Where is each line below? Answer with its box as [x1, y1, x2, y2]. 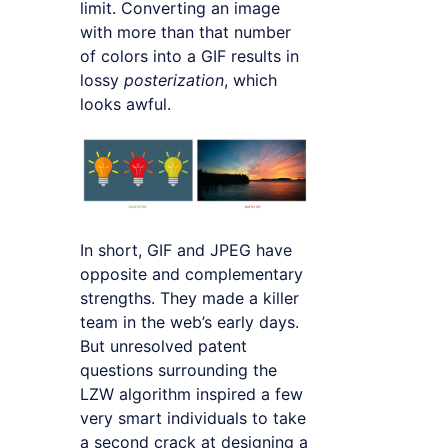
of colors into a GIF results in [80, 46, 299, 67]
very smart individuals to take [80, 408, 306, 429]
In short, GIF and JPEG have [80, 240, 292, 261]
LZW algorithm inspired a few [80, 384, 303, 405]
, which [224, 70, 277, 91]
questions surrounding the [80, 360, 277, 381]
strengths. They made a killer [80, 288, 299, 309]
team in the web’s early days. [80, 312, 299, 333]
